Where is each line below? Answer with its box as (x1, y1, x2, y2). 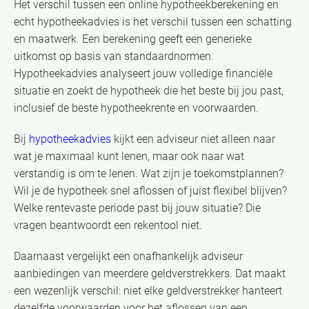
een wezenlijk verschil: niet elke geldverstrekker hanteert (14, 283, 282, 297)
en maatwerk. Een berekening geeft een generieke (14, 32, 252, 46)
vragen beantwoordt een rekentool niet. (14, 218, 202, 232)
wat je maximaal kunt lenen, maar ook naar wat (14, 149, 244, 163)
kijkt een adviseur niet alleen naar (111, 132, 275, 146)
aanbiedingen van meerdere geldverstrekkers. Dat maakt (14, 266, 286, 280)
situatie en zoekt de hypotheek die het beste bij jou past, (14, 83, 283, 97)
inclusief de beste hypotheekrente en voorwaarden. (14, 101, 259, 114)
